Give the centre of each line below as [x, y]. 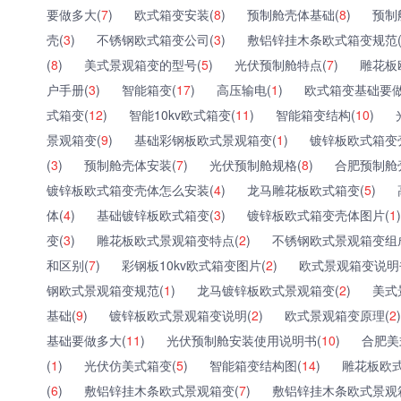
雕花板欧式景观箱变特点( [168, 239]
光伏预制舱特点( [281, 64]
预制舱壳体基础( [293, 14]
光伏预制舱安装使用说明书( [244, 340]
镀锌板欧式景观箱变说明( [180, 315]
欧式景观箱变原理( [337, 315]
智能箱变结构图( [256, 365]
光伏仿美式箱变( [130, 365]
